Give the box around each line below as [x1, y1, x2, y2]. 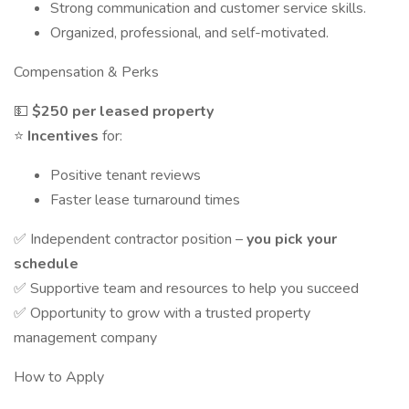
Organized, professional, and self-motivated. [50, 23, 329, 43]
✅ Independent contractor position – [14, 229, 246, 249]
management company [14, 328, 157, 348]
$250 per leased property [32, 101, 214, 121]
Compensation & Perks [14, 62, 159, 82]
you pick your [246, 229, 337, 249]
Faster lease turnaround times [50, 190, 240, 210]
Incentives [27, 126, 99, 146]
